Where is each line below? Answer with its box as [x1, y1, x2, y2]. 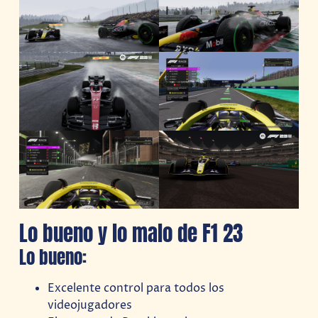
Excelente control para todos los [48, 280, 225, 296]
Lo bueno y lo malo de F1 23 [19, 216, 243, 249]
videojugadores [48, 297, 133, 313]
